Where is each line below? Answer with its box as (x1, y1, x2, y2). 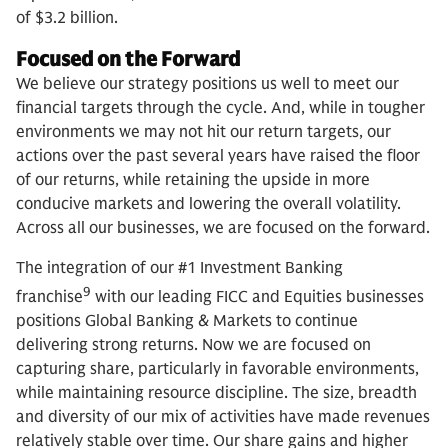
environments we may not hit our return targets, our (16, 121, 391, 142)
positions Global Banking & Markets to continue (16, 310, 358, 331)
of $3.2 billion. (16, 7, 118, 28)
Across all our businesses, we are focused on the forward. (16, 217, 430, 238)
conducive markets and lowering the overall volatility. (16, 193, 401, 214)
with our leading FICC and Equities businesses (91, 286, 424, 307)
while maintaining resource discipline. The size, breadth (16, 382, 417, 403)
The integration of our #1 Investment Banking (16, 257, 343, 278)
